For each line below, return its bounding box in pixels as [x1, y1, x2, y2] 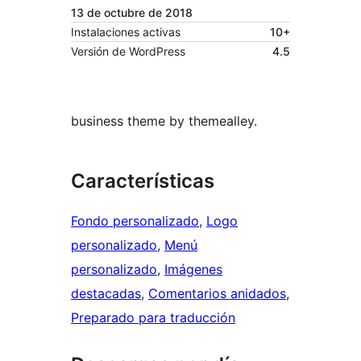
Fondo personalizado [71, 213, 199, 230]
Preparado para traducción [71, 309, 235, 326]
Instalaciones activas [71, 25, 180, 39]
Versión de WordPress [71, 44, 185, 59]
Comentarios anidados [148, 285, 286, 302]
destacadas [71, 285, 141, 302]
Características [71, 169, 214, 193]
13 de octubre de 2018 [71, 6, 193, 20]
